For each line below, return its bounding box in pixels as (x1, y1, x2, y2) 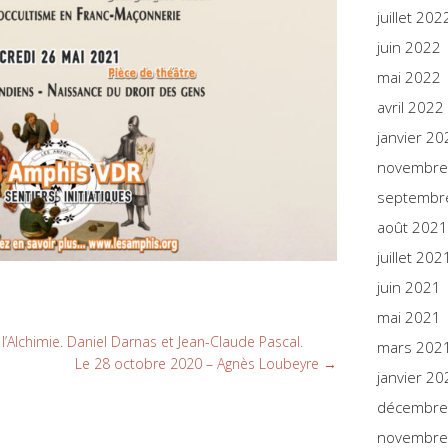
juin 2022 (377, 37, 441, 57)
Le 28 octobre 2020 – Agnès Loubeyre (75, 354, 323, 374)
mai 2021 (377, 307, 441, 327)
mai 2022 (377, 67, 441, 87)
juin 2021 (377, 277, 441, 297)
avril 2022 (377, 97, 444, 117)
